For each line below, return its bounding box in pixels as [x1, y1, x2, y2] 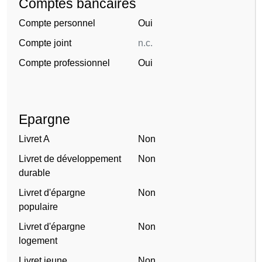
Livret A [19, 133, 50, 144]
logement [19, 235, 57, 246]
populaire [19, 201, 58, 212]
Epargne [19, 111, 70, 127]
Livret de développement [19, 153, 121, 164]
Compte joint [19, 37, 71, 48]
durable [19, 167, 50, 178]
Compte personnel [19, 18, 95, 28]
